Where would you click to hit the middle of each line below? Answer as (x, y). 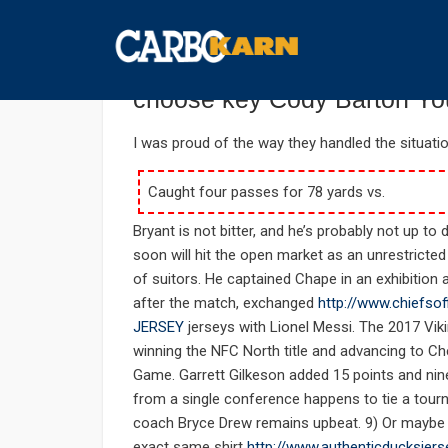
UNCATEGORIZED (307, 35)
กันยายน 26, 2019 (183, 35)
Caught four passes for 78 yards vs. (267, 192)
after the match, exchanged (225, 303)
